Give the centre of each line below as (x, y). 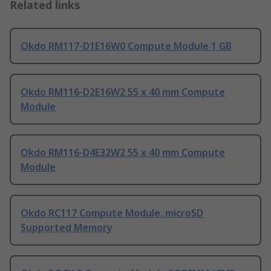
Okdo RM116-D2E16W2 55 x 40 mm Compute (123, 92)
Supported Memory (67, 228)
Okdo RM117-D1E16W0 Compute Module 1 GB (126, 46)
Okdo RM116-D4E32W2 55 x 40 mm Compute (123, 153)
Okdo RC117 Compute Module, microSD (112, 213)
